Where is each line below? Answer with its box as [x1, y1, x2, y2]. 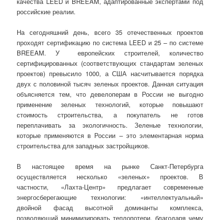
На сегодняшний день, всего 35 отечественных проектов [17, 27, 203, 37]
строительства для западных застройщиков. [17, 141, 150, 151]
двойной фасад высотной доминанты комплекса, [17, 203, 203, 213]
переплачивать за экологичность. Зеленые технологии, [17, 120, 203, 130]
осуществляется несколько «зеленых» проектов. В [17, 172, 203, 182]
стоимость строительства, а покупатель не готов [17, 110, 203, 120]
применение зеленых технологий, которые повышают [17, 100, 203, 110]
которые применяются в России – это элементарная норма [17, 131, 203, 140]
